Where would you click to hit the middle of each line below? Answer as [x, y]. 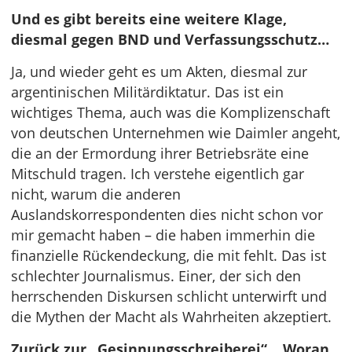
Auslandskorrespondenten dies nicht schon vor [167, 214]
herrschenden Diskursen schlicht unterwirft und [169, 296]
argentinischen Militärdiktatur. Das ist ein [147, 92]
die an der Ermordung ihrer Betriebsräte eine [160, 153]
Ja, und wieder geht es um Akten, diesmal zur [159, 71]
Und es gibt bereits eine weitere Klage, [149, 19]
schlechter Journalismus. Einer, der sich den [156, 276]
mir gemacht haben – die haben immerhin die [163, 235]
